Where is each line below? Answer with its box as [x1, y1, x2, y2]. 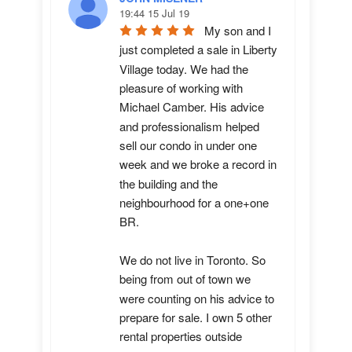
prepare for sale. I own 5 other [119, 309, 272, 326]
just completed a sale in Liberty [119, 41, 277, 58]
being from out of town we [119, 270, 251, 288]
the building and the [119, 174, 218, 192]
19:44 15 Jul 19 [119, 5, 189, 20]
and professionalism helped [119, 117, 259, 134]
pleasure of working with [119, 79, 243, 97]
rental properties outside [119, 328, 242, 345]
